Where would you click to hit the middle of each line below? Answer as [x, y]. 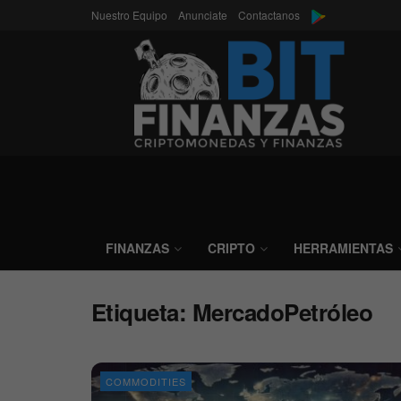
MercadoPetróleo [282, 312]
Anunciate [203, 15]
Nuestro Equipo [129, 15]
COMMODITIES [146, 381]
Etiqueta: [142, 312]
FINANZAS [137, 248]
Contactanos [269, 15]
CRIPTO [231, 248]
